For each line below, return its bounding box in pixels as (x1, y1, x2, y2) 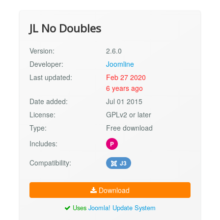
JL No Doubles (29, 21, 101, 36)
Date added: (29, 96, 68, 107)
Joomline (106, 59, 135, 69)
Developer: (29, 59, 63, 69)
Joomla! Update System (88, 203, 156, 213)
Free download (106, 123, 153, 133)
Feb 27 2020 (106, 72, 146, 82)
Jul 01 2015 (106, 96, 143, 107)
